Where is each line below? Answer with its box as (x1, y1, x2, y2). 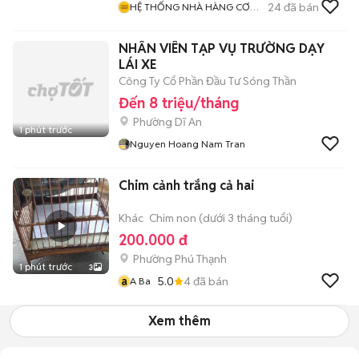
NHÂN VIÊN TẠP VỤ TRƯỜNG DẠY (119, 40, 325, 57)
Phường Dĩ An (133, 115, 202, 129)
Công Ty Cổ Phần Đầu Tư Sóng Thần (119, 74, 296, 88)
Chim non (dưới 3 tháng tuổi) (149, 211, 292, 225)
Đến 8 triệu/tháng (119, 94, 239, 112)
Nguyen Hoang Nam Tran (130, 138, 245, 150)
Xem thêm (148, 313, 211, 329)
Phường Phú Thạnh (133, 252, 227, 266)
